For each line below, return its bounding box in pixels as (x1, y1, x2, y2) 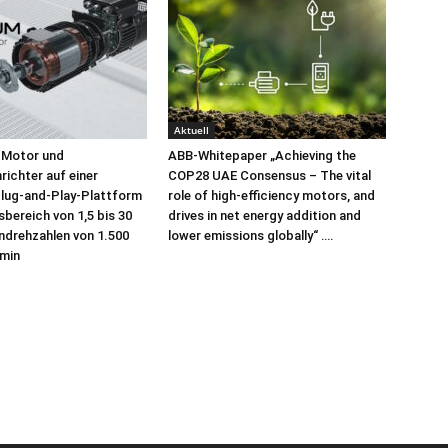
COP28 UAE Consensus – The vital (168, 168, 371, 183)
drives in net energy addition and (168, 208, 361, 223)
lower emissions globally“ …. (168, 228, 334, 243)
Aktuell (174, 123, 209, 137)
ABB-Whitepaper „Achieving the (168, 148, 356, 163)
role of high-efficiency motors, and (168, 188, 375, 203)
